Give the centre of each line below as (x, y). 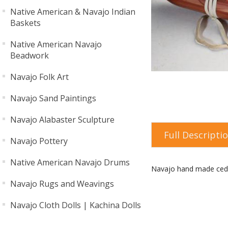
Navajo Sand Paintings (53, 98)
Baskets (25, 23)
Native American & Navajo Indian (73, 12)
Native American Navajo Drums (70, 162)
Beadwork (30, 55)
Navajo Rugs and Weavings (62, 184)
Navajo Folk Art (39, 77)
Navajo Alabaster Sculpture (62, 120)
